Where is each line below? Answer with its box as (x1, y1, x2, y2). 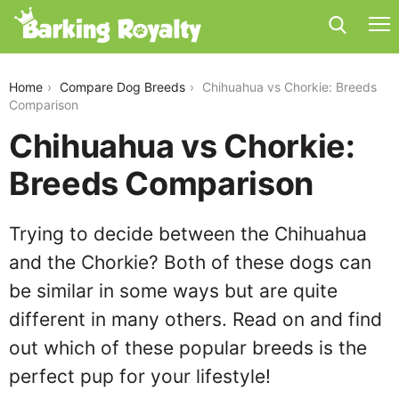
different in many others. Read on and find (9, 308, 382, 330)
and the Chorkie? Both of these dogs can (9, 251, 371, 273)
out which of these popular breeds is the (9, 337, 367, 359)
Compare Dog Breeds (60, 79, 185, 94)
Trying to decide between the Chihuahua (9, 223, 367, 245)
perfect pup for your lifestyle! (9, 365, 271, 387)
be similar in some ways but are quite (9, 280, 338, 302)
